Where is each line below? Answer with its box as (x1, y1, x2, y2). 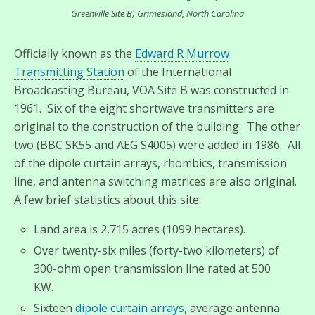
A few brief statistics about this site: (14, 191, 201, 207)
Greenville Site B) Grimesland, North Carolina (71, 6, 244, 20)
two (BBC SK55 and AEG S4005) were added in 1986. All (14, 136, 300, 153)
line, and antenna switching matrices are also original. (14, 173, 300, 189)
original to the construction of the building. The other (14, 118, 300, 134)
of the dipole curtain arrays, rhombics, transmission (14, 155, 287, 171)
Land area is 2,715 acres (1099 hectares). (34, 221, 246, 237)
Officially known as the (14, 45, 135, 61)
